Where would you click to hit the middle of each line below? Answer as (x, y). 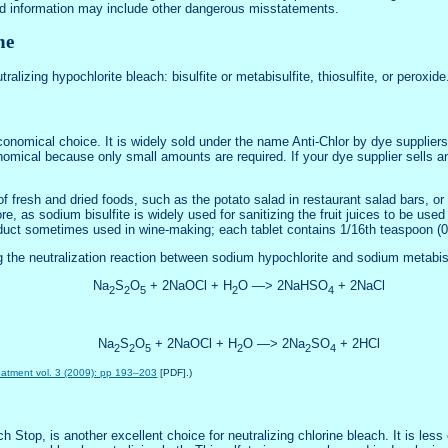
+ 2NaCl (359, 285)
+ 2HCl (358, 344)
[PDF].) (175, 372)
